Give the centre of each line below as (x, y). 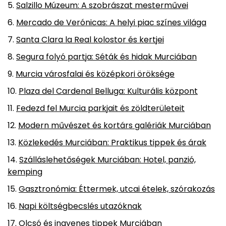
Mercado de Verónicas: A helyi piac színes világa (111, 23)
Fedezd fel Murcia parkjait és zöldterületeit (100, 108)
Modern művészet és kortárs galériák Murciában (115, 126)
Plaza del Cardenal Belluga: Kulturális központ (108, 91)
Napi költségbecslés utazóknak (80, 206)
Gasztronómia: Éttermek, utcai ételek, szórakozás (117, 189)
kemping (25, 172)
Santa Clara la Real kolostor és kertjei (90, 40)
